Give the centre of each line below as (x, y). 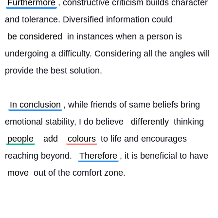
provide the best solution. (54, 71)
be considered (35, 36)
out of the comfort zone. (80, 173)
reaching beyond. (40, 156)
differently (150, 122)
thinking (189, 122)
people (20, 139)
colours (82, 139)
